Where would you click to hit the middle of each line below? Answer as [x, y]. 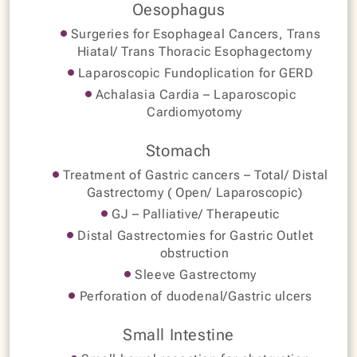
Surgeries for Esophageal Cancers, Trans [194, 33]
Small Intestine [178, 334]
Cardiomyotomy [194, 112]
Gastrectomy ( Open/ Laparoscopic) [194, 192]
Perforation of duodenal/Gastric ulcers [194, 296]
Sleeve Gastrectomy [194, 274]
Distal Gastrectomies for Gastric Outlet [194, 235]
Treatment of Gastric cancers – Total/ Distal [194, 175]
